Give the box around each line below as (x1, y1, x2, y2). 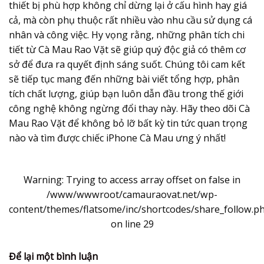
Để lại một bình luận (9, 249, 100, 263)
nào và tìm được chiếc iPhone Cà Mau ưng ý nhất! (9, 131, 226, 144)
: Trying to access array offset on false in (62, 173, 240, 186)
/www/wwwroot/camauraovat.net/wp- (47, 187, 217, 201)
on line (110, 217, 143, 230)
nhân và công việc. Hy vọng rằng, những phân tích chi (9, 28, 245, 41)
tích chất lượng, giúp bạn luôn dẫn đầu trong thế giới (9, 87, 243, 100)
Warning (24, 173, 62, 186)
